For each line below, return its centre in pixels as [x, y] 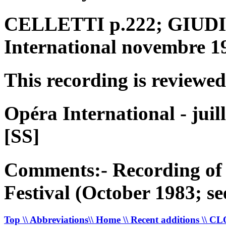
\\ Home [106, 219]
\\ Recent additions [162, 219]
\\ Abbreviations [55, 219]
